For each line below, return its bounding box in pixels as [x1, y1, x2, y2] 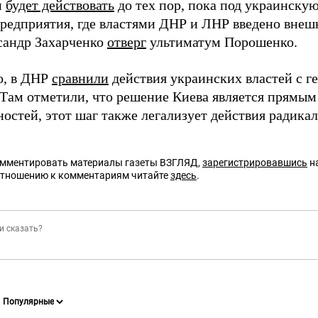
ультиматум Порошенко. [146, 34, 297, 50]
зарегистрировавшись [202, 157, 307, 168]
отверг [107, 34, 146, 50]
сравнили [52, 70, 109, 86]
